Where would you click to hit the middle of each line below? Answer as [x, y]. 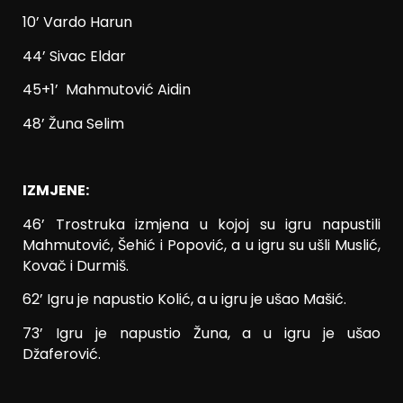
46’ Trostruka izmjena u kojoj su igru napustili [201, 224]
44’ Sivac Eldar [74, 56]
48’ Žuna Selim [73, 123]
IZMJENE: [56, 191]
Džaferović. [62, 354]
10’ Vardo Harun [77, 22]
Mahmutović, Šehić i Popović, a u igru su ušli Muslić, [201, 245]
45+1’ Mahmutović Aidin [107, 90]
